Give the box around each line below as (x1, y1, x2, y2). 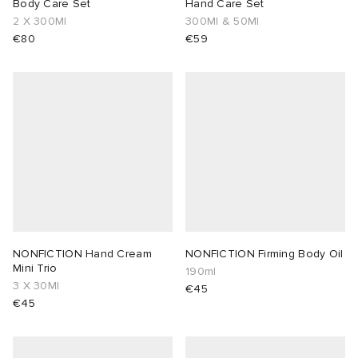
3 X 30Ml (13, 279, 60, 293)
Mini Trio (13, 261, 58, 276)
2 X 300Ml (13, 14, 67, 29)
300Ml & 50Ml (185, 14, 260, 29)
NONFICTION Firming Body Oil (185, 247, 344, 261)
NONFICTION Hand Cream (13, 247, 152, 261)
